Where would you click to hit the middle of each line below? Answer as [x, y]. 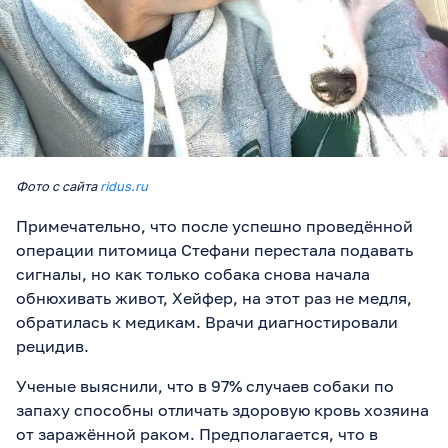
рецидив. [52, 345]
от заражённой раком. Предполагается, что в [197, 433]
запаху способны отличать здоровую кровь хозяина [222, 409]
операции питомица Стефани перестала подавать [214, 249]
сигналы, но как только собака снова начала [193, 273]
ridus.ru [124, 185]
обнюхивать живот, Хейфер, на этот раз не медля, [214, 297]
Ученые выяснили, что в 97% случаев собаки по [205, 385]
